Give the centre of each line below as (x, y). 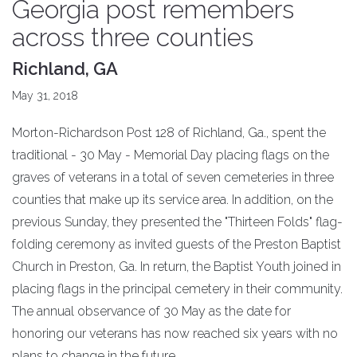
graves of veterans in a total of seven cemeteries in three (173, 178)
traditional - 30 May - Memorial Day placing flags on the (171, 155)
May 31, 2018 (45, 96)
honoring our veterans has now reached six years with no (175, 334)
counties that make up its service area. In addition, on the (173, 200)
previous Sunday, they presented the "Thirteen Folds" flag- (177, 222)
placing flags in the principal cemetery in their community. (177, 289)
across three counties (133, 37)
